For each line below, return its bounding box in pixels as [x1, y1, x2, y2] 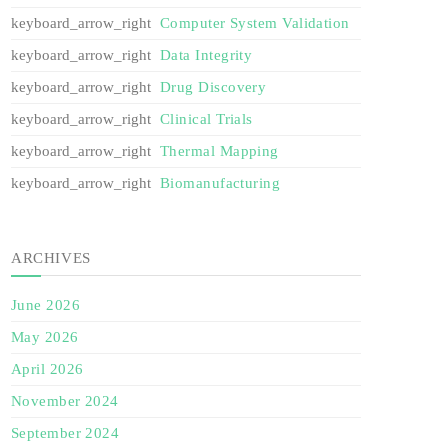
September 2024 [11, 425, 120, 442]
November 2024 [11, 393, 119, 410]
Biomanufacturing [160, 175, 281, 192]
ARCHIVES [11, 249, 91, 266]
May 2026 [11, 329, 79, 346]
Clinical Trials [160, 111, 253, 128]
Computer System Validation [160, 15, 350, 32]
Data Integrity [160, 47, 253, 64]
